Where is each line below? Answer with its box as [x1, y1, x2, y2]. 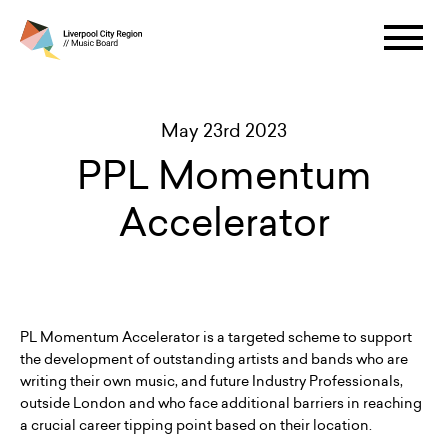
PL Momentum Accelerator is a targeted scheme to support [20, 327, 412, 347]
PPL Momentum [76, 149, 372, 201]
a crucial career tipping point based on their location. [20, 415, 372, 435]
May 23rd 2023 [161, 118, 287, 143]
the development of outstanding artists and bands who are [20, 349, 408, 369]
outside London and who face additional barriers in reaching [20, 393, 422, 413]
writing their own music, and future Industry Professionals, [20, 371, 403, 391]
